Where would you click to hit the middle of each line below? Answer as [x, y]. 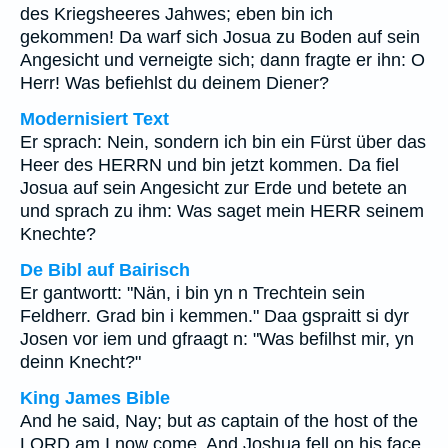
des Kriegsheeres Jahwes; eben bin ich [176, 14]
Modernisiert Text [94, 119]
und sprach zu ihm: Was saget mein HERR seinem [222, 211]
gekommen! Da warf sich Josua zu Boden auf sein [220, 37]
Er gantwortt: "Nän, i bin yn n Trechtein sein [192, 293]
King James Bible [95, 398]
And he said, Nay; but [108, 421]
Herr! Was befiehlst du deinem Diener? [174, 83]
